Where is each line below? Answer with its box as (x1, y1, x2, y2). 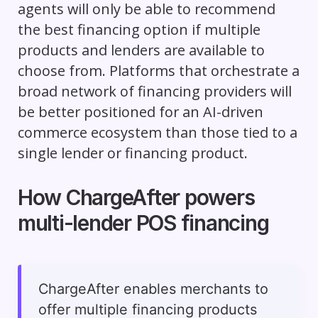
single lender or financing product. (17, 143, 248, 163)
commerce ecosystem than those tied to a (17, 123, 297, 143)
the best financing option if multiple (17, 20, 261, 40)
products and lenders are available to (17, 40, 265, 60)
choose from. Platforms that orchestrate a (17, 61, 300, 81)
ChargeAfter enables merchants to (38, 280, 268, 298)
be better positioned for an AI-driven (17, 102, 263, 122)
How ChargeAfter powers (17, 185, 255, 211)
